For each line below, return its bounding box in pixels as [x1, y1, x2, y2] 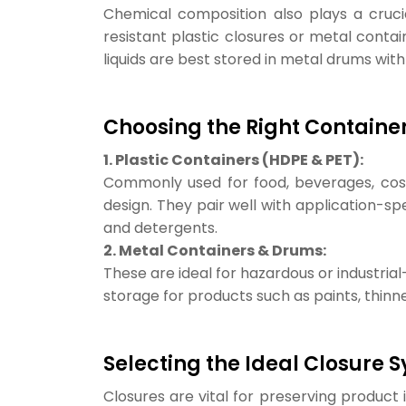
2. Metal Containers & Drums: [103, 240, 326, 261]
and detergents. [103, 217, 217, 238]
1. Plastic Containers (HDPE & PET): [103, 150, 363, 170]
